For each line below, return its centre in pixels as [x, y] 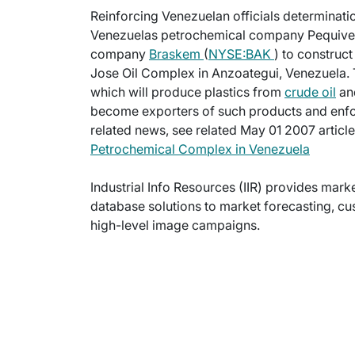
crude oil [310, 92]
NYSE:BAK [241, 54]
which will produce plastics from [187, 92]
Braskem [176, 54]
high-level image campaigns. [175, 225]
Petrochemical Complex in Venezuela [200, 149]
